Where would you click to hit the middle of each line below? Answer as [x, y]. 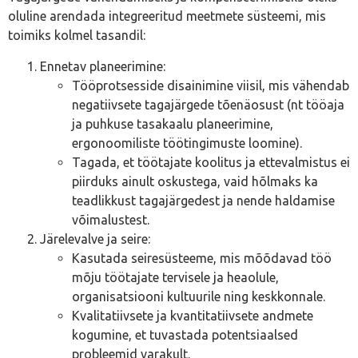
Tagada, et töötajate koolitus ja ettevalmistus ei [211, 162]
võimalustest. [111, 219]
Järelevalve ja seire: [95, 239]
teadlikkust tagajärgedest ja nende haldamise [203, 200]
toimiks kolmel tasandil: [77, 36]
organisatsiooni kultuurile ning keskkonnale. [199, 296]
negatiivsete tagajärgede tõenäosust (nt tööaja [208, 104]
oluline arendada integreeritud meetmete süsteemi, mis [167, 16]
